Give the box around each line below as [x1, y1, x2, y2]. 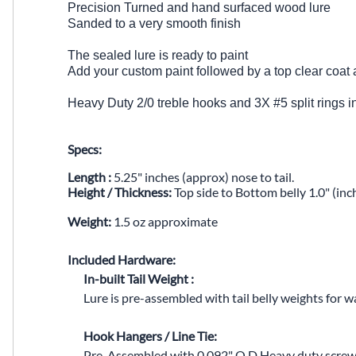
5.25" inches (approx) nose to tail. [111, 168, 294, 184]
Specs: [68, 141, 102, 157]
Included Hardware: [68, 251, 176, 267]
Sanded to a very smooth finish [68, 16, 241, 30]
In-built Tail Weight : [83, 270, 194, 286]
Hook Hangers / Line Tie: [83, 327, 217, 343]
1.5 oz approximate [111, 213, 218, 229]
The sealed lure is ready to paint [68, 48, 248, 62]
